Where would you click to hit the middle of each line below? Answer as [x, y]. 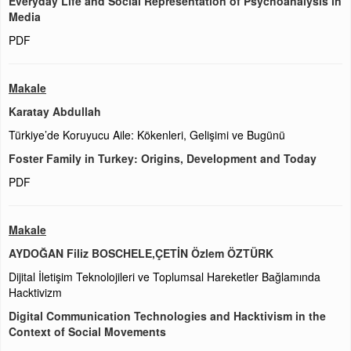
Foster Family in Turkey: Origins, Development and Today [163, 158]
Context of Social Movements [87, 331]
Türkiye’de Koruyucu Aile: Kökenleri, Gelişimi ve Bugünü [147, 135]
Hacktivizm [35, 292]
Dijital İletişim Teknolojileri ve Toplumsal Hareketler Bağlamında [165, 277]
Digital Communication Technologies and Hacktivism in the [167, 316]
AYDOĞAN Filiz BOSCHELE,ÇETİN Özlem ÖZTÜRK [141, 253]
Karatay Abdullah [55, 111]
